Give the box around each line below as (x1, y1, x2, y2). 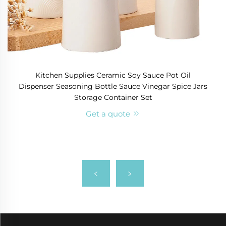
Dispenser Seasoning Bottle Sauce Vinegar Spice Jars (19, 81, 207, 91)
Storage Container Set (74, 92, 152, 102)
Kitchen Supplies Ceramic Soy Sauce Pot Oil (35, 70, 191, 80)
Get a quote (86, 108, 132, 119)
